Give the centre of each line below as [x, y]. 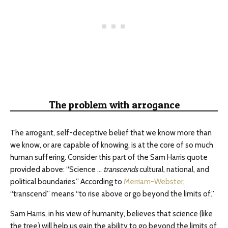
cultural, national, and [174, 170]
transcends [121, 170]
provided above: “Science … [57, 170]
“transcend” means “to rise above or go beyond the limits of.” [112, 194]
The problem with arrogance [114, 105]
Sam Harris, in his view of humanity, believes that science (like [111, 214]
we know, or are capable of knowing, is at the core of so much [112, 145]
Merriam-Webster [153, 182]
